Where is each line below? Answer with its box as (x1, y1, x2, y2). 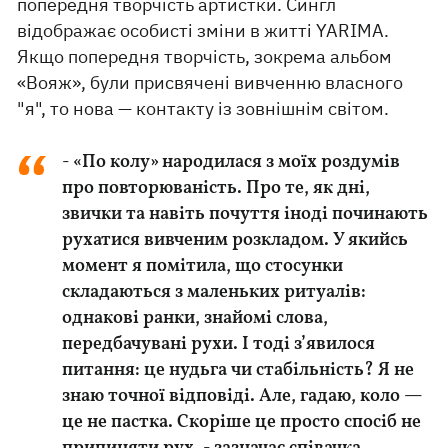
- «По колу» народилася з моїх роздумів (62, 153, 401, 172)
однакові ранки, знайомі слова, (62, 309, 329, 328)
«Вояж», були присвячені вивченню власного (17, 71, 404, 94)
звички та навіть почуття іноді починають (62, 205, 429, 224)
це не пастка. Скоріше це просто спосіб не (62, 413, 422, 432)
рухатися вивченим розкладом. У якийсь (62, 231, 409, 250)
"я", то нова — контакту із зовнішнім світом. (17, 97, 394, 120)
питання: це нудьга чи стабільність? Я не (62, 361, 415, 380)
